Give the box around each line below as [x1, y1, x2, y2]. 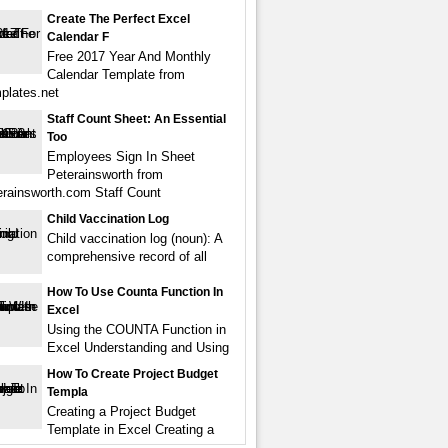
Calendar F [47, 30, 109, 44]
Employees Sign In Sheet [47, 149, 195, 164]
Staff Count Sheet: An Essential [47, 112, 226, 126]
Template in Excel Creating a [47, 422, 214, 437]
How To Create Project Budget [47, 367, 218, 381]
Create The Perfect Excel [47, 12, 190, 26]
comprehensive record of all [47, 249, 207, 264]
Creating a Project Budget [47, 404, 196, 419]
